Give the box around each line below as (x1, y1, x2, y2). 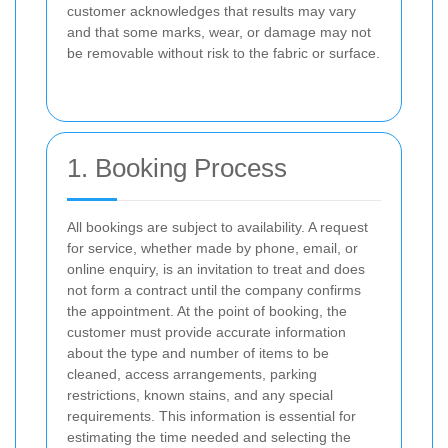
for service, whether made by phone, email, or (67, 240, 358, 257)
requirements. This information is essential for (67, 408, 356, 425)
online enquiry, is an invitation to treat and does (67, 261, 365, 278)
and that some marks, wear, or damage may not (67, 24, 371, 41)
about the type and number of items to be (67, 345, 329, 362)
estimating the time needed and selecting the (67, 429, 351, 446)
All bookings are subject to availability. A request (67, 219, 368, 236)
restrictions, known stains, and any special (67, 387, 333, 404)
